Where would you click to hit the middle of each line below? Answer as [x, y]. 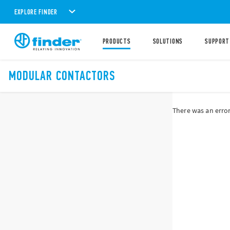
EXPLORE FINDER [36, 12]
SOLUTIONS [168, 41]
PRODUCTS [117, 41]
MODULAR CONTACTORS [62, 76]
